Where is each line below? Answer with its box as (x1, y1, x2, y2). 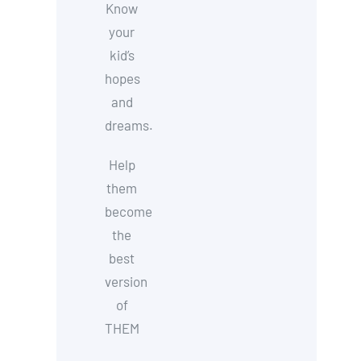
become (105, 203, 153, 219)
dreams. (105, 117, 154, 133)
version (105, 273, 148, 289)
